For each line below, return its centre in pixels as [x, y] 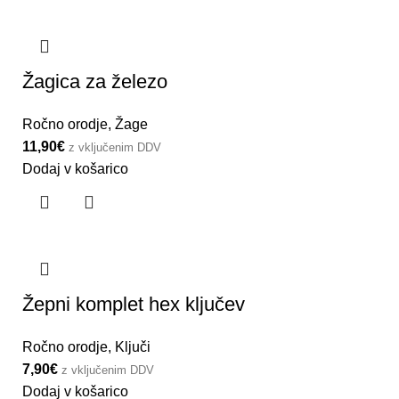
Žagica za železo [95, 81]
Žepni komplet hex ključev [134, 304]
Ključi [133, 346]
